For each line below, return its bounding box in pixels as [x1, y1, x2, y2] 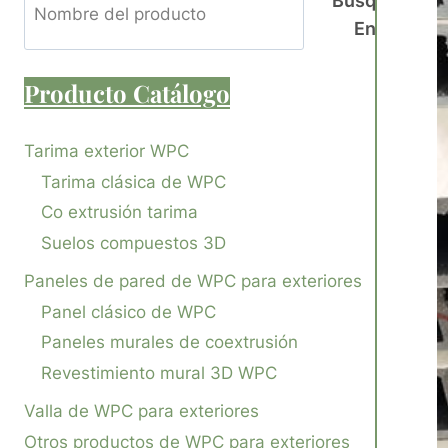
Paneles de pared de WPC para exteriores [24, 271, 362, 292]
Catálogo [127, 77, 230, 110]
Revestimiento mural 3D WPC [41, 362, 277, 383]
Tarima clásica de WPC [41, 171, 226, 192]
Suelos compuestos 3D [41, 232, 226, 253]
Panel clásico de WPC [41, 301, 216, 322]
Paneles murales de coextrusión [41, 332, 298, 353]
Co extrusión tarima [41, 202, 198, 223]
